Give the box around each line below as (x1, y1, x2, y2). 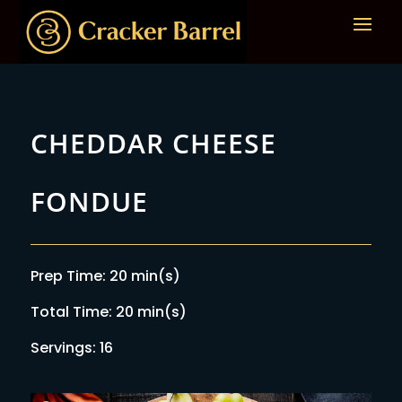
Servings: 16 (30, 336, 113, 358)
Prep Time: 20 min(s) (30, 265, 180, 286)
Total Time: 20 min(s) (30, 301, 187, 322)
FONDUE (30, 182, 148, 220)
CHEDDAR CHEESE (30, 124, 276, 162)
